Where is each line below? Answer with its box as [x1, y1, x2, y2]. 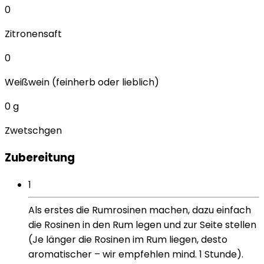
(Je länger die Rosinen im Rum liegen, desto [28, 232, 227, 246]
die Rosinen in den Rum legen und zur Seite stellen [28, 217, 256, 232]
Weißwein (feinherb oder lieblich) [5, 75, 159, 90]
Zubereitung [5, 150, 75, 166]
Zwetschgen [5, 124, 62, 138]
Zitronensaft [5, 27, 62, 41]
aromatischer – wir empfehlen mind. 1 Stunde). [28, 247, 243, 261]
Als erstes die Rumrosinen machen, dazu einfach [28, 203, 251, 217]
